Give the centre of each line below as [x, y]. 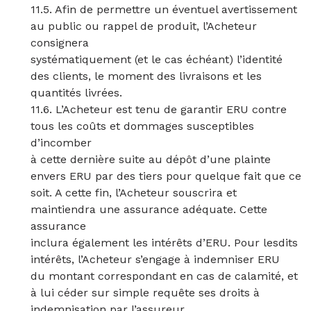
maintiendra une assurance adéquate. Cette [149, 209]
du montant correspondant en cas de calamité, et [164, 276]
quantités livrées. [76, 93]
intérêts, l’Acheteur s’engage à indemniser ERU [155, 259]
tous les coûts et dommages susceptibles [142, 126]
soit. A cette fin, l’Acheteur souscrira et [134, 193]
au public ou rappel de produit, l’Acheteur [144, 26]
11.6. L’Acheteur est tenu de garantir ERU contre [159, 109]
